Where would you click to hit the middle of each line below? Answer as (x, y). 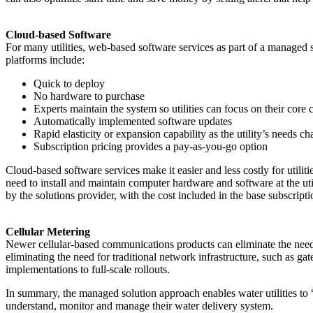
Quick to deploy (69, 83)
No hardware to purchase (89, 96)
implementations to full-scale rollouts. (90, 269)
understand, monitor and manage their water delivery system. (139, 305)
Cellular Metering (48, 231)
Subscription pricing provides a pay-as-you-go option (151, 146)
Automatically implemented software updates (133, 121)
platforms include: (45, 59)
